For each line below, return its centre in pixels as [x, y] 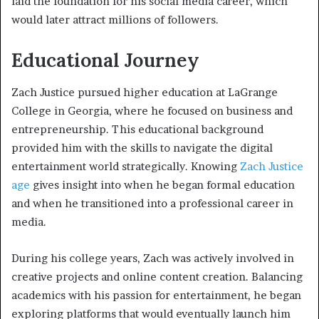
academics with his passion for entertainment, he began [156, 295]
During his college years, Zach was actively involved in [153, 258]
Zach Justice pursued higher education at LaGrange [145, 92]
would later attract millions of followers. [115, 20]
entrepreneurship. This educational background [137, 129]
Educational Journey [105, 60]
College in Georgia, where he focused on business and [152, 110]
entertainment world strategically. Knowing [124, 166]
